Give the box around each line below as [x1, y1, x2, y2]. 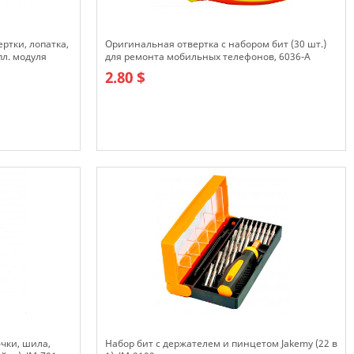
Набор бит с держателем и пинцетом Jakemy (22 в [105, 337, 337, 350]
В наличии [105, 151, 157, 165]
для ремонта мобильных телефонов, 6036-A [105, 50, 311, 63]
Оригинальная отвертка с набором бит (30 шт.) [105, 37, 326, 51]
